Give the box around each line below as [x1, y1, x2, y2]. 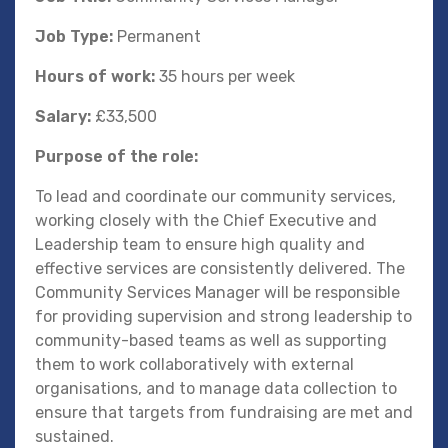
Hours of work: [35, 67, 159, 87]
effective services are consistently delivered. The [35, 259, 405, 279]
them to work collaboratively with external [35, 355, 354, 375]
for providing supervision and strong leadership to [35, 307, 412, 327]
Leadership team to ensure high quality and [35, 235, 365, 255]
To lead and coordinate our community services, [35, 187, 396, 207]
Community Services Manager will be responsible [35, 283, 400, 303]
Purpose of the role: [35, 147, 198, 167]
